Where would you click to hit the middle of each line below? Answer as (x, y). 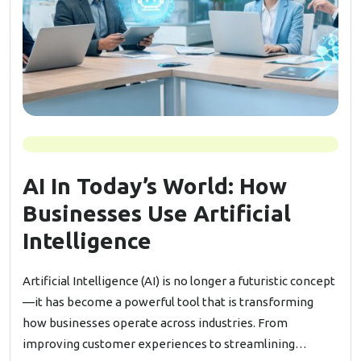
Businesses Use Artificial (157, 213)
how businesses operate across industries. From (155, 323)
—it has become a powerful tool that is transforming (168, 302)
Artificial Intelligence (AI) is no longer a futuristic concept (179, 281)
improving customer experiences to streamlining (159, 344)
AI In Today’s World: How (155, 186)
